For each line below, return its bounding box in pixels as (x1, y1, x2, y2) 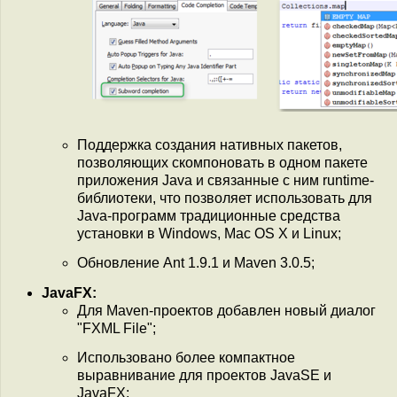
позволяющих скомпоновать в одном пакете (77, 154, 368, 170)
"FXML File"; (77, 320, 156, 336)
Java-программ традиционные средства (77, 207, 340, 223)
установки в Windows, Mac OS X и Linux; (77, 225, 341, 241)
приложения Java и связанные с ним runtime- (77, 172, 374, 188)
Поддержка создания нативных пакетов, (77, 136, 342, 152)
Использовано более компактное (77, 349, 295, 365)
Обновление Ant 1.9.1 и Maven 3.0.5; (77, 255, 315, 271)
